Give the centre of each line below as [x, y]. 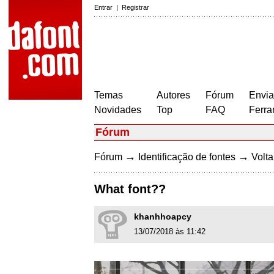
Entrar [103, 7]
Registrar [135, 7]
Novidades [118, 110]
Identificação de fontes [187, 157]
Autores [173, 95]
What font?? [130, 189]
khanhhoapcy [163, 217]
